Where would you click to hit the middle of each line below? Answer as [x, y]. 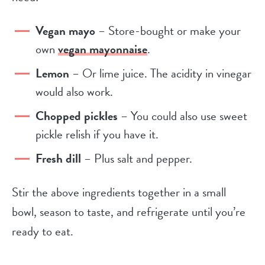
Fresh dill [58, 158]
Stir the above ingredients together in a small [119, 192]
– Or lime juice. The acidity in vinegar [160, 73]
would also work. [74, 91]
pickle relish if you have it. [97, 134]
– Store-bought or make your [168, 30]
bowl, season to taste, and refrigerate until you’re [129, 211]
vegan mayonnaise [103, 49]
